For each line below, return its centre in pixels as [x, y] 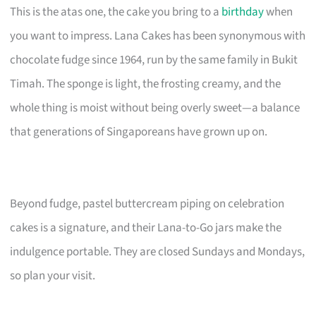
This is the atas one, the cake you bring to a [116, 12]
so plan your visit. [53, 275]
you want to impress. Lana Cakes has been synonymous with [158, 36]
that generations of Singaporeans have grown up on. [139, 132]
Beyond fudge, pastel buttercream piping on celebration [147, 203]
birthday [243, 12]
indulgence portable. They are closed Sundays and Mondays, [158, 251]
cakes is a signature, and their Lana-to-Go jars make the [146, 227]
